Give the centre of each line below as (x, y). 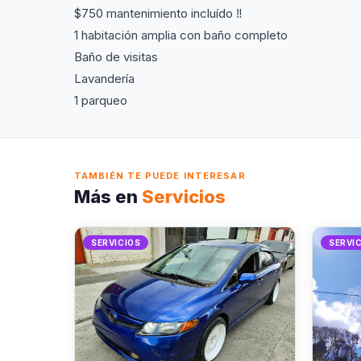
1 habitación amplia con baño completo (181, 35)
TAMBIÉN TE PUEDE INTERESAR (160, 176)
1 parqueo (101, 100)
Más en (108, 197)
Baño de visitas (116, 57)
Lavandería (104, 79)
